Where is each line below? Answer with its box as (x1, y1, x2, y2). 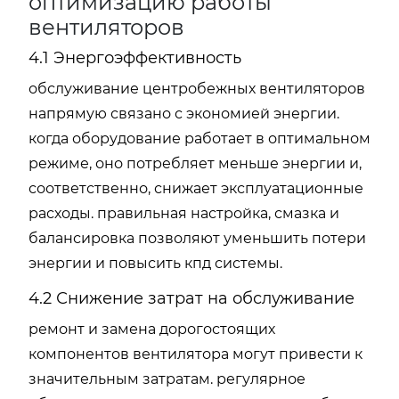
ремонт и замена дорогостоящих (28, 321, 275, 338)
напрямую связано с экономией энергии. (28, 105, 339, 122)
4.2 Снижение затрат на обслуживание (28, 289, 354, 308)
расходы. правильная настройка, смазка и (28, 205, 339, 222)
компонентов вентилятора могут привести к (28, 346, 362, 362)
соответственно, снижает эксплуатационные (28, 180, 363, 197)
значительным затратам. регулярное (28, 370, 305, 387)
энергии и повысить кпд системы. (28, 255, 282, 272)
